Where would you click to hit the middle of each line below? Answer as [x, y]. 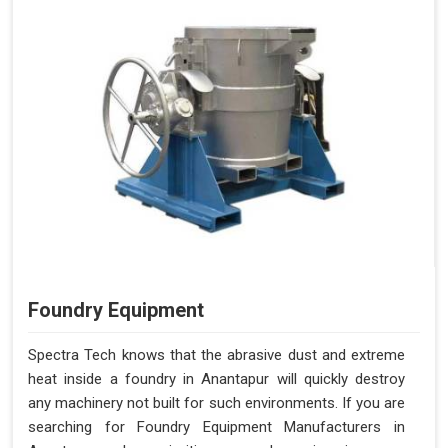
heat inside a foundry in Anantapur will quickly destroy [216, 378]
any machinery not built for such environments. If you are [216, 402]
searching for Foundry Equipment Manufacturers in [216, 426]
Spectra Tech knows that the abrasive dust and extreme [216, 354]
